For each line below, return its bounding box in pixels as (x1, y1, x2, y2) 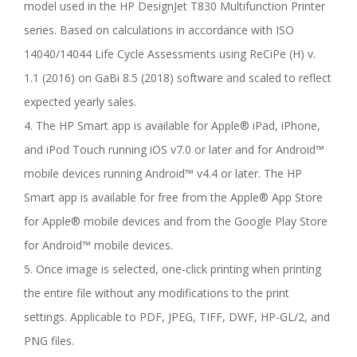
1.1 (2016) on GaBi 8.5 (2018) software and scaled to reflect (24, 70, 331, 86)
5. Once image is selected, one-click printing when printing (24, 261, 321, 277)
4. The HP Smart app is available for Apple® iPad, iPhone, (24, 118, 320, 134)
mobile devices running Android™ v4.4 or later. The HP (24, 166, 302, 182)
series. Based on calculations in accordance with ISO (24, 22, 294, 38)
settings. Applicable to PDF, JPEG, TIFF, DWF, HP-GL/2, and (24, 309, 330, 325)
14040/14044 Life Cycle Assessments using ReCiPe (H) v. (24, 46, 316, 62)
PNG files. (24, 333, 74, 349)
